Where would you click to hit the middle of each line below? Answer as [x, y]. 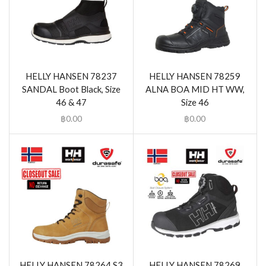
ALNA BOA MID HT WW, [195, 89]
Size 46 [195, 102]
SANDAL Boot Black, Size [71, 89]
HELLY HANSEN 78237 [71, 76]
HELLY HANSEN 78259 [195, 76]
